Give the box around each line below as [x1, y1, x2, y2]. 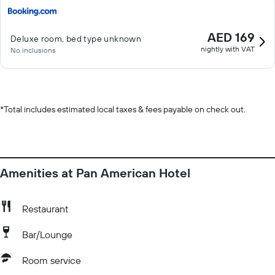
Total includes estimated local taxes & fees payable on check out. [4, 104, 246, 115]
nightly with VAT [201, 44, 255, 53]
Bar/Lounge [22, 228, 72, 241]
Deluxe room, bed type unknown [10, 33, 142, 44]
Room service [22, 254, 81, 266]
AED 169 [207, 29, 255, 45]
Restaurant [22, 203, 68, 215]
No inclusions [10, 45, 56, 55]
